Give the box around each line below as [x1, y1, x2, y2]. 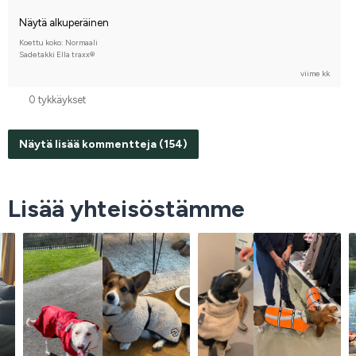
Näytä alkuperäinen [19, 16, 109, 29]
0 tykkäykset [29, 93, 86, 106]
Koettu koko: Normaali [19, 37, 98, 48]
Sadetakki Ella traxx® [19, 48, 95, 60]
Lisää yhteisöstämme [8, 194, 245, 224]
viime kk [300, 68, 330, 79]
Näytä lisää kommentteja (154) [19, 137, 188, 152]
